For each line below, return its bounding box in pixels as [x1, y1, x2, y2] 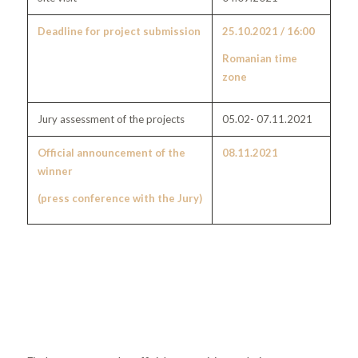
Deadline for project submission [37, 24, 201, 38]
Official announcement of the [37, 145, 185, 159]
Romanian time [221, 51, 297, 65]
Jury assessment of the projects [37, 112, 185, 125]
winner [37, 164, 73, 177]
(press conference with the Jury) [37, 191, 202, 205]
